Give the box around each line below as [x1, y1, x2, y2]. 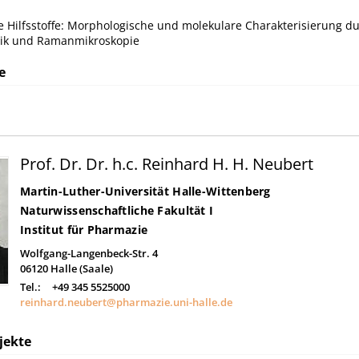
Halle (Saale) [50, 260, 113, 276]
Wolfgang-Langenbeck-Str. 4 [20, 245, 158, 260]
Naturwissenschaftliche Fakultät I [20, 202, 214, 218]
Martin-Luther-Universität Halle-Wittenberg [20, 183, 271, 199]
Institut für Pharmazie [20, 221, 148, 237]
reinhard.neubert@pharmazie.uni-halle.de [20, 294, 232, 309]
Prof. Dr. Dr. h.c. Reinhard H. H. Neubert [20, 152, 313, 175]
